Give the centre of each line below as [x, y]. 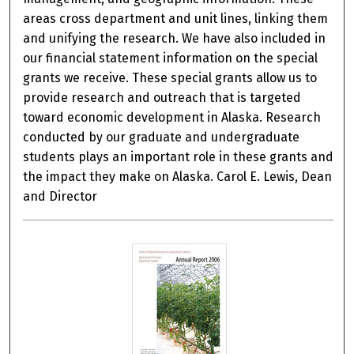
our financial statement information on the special [171, 58]
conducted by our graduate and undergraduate [162, 137]
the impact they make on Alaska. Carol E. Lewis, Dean [178, 177]
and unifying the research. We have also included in [175, 39]
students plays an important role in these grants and [179, 157]
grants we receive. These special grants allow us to [170, 78]
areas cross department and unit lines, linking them [176, 19]
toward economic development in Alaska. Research [172, 118]
